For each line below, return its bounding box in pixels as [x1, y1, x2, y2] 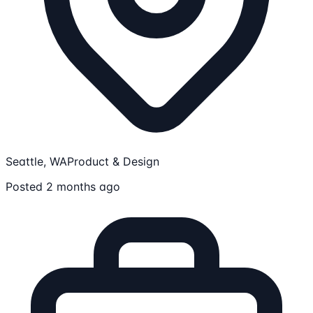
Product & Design [67, 154, 159, 168]
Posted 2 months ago [6, 180, 120, 194]
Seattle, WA [6, 154, 67, 168]
